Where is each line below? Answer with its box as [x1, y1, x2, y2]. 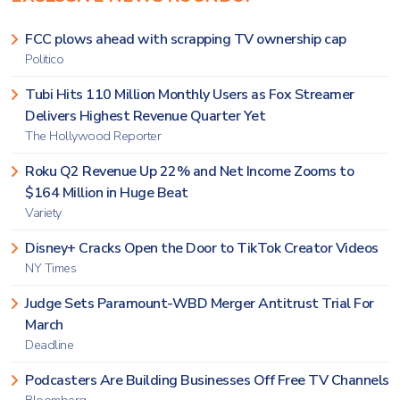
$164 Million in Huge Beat [25, 183, 188, 203]
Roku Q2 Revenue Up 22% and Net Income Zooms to [25, 162, 354, 181]
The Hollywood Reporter [25, 127, 161, 145]
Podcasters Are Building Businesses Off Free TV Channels [25, 371, 389, 390]
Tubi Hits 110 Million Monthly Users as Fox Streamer [25, 85, 354, 104]
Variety [25, 204, 62, 221]
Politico [25, 50, 63, 68]
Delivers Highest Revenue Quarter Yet [25, 106, 265, 126]
